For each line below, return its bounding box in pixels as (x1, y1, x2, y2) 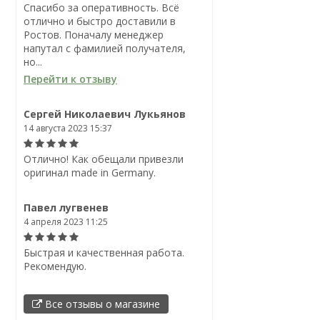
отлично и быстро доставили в (24, 14, 176, 28)
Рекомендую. (24, 259, 86, 273)
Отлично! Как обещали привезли (24, 152, 184, 166)
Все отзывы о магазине (42, 297, 160, 311)
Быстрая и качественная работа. (24, 246, 184, 259)
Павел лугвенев (24, 201, 109, 214)
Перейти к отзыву (24, 72, 117, 86)
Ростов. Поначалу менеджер (24, 28, 164, 41)
